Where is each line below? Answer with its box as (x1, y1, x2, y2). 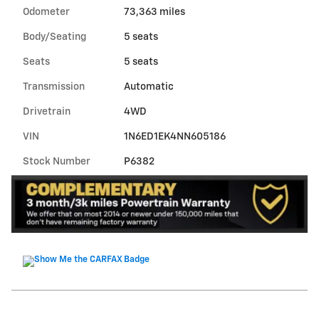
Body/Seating (23, 31, 86, 42)
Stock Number (23, 156, 90, 167)
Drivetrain (23, 106, 70, 117)
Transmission (23, 81, 85, 92)
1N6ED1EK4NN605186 (123, 131, 226, 142)
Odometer (23, 6, 70, 17)
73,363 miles (123, 6, 185, 17)
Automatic (123, 81, 174, 92)
